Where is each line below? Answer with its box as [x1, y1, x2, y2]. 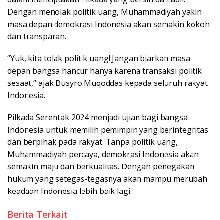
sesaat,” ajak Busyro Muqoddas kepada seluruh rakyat [7, 78, 208, 89]
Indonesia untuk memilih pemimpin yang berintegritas [7, 124, 208, 136]
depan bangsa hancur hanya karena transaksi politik [7, 65, 202, 77]
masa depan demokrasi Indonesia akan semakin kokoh [7, 19, 210, 30]
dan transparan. [7, 31, 66, 42]
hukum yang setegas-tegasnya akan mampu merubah [7, 173, 207, 185]
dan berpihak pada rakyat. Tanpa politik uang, [7, 137, 178, 148]
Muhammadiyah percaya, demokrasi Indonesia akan [7, 149, 199, 160]
